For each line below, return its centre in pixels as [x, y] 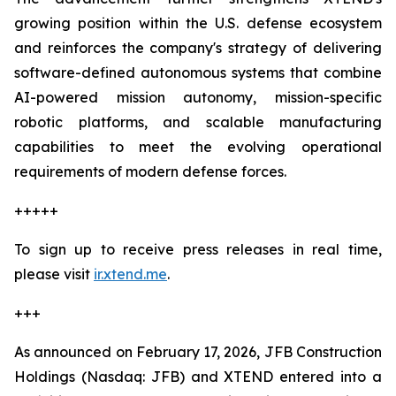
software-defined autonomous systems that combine [198, 73]
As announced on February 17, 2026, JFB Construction [198, 352]
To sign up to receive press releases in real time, [198, 250]
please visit [54, 274]
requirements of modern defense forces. [150, 172]
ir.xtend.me [130, 274]
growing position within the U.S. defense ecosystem [198, 23]
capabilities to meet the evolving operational [198, 147]
